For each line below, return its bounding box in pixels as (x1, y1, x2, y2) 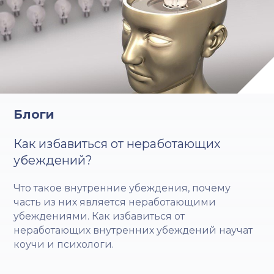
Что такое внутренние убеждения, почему (13, 182, 231, 194)
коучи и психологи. (13, 239, 114, 251)
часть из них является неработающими (13, 196, 217, 209)
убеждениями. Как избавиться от (13, 210, 185, 223)
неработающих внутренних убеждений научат (13, 224, 253, 237)
